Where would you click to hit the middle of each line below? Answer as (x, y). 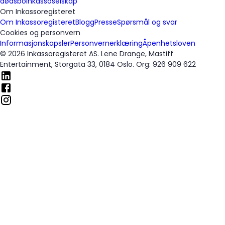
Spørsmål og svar (147, 22)
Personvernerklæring (106, 43)
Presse (106, 22)
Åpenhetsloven (169, 43)
